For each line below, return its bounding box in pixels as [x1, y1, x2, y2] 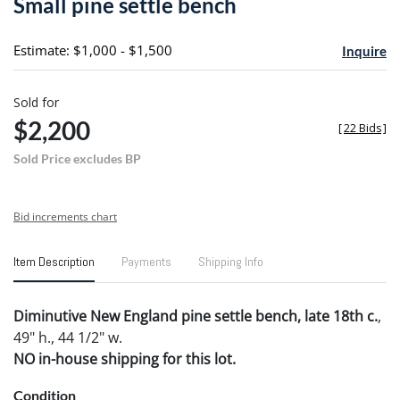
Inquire [341, 42, 387, 59]
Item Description [13, 253, 95, 270]
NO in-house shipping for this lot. [13, 348, 236, 369]
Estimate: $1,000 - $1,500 [13, 40, 172, 59]
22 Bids [344, 120, 381, 136]
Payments [121, 253, 171, 270]
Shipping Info [198, 253, 263, 270]
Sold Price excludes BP [13, 150, 141, 166]
